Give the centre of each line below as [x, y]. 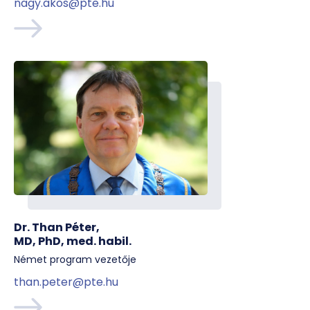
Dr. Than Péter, [57, 227]
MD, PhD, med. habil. [73, 241]
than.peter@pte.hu [66, 282]
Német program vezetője [75, 259]
